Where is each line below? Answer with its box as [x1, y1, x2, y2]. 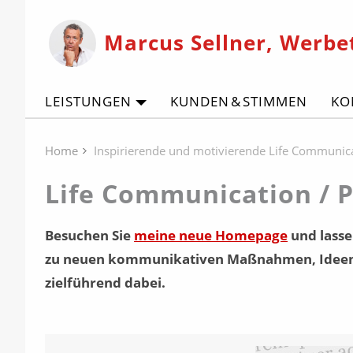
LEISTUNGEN [45, 92, 132, 110]
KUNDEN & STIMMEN [169, 92, 307, 110]
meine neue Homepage [134, 226, 288, 244]
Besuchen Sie [45, 226, 134, 244]
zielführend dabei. [45, 273, 165, 292]
